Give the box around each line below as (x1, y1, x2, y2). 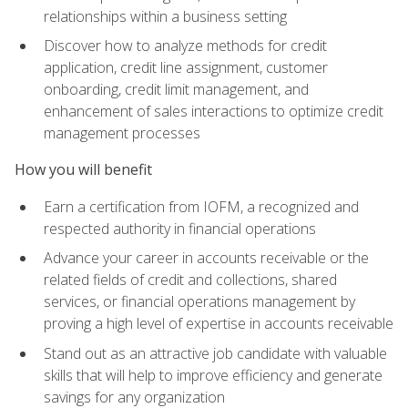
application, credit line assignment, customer (44, 57, 328, 78)
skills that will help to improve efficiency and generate (44, 364, 382, 385)
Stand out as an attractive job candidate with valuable (44, 342, 387, 363)
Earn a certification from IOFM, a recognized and (44, 196, 359, 217)
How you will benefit (15, 159, 152, 180)
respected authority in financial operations (44, 218, 316, 239)
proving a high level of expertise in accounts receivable (44, 313, 393, 334)
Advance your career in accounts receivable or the (44, 248, 369, 269)
